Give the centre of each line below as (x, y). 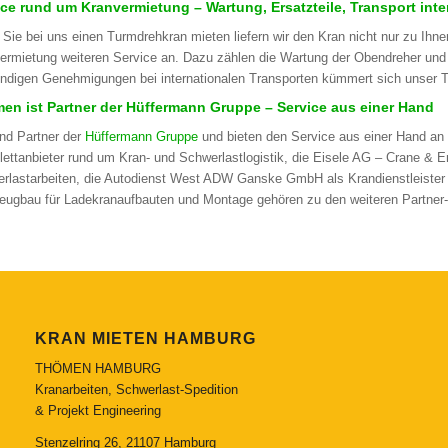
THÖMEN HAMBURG (97, 368)
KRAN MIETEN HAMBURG (145, 338)
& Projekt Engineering (97, 410)
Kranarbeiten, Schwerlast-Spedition (136, 389)
